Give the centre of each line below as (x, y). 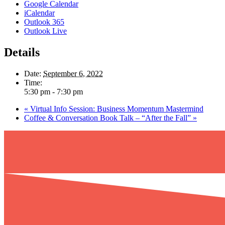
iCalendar (39, 13)
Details (22, 52)
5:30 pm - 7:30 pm (53, 91)
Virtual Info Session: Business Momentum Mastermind (116, 108)
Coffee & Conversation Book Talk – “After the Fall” (108, 118)
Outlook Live (45, 31)
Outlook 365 (44, 22)
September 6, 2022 (73, 73)
